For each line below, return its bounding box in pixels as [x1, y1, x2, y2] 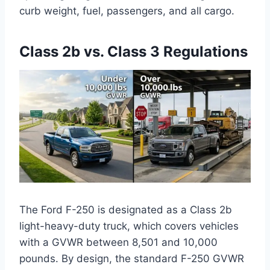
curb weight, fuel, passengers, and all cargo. [19, 5, 234, 17]
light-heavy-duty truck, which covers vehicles [19, 219, 239, 232]
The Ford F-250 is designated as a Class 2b [19, 203, 232, 216]
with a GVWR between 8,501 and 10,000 [19, 236, 218, 248]
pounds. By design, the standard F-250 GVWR [19, 252, 244, 265]
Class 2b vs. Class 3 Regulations [19, 43, 248, 61]
